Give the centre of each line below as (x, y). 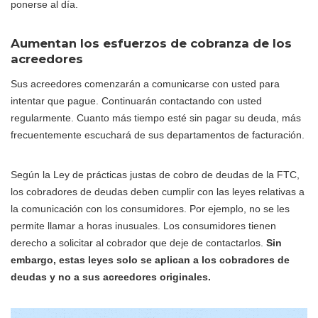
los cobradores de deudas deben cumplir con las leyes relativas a (158, 191)
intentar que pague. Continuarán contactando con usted (136, 100)
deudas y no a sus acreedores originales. (111, 276)
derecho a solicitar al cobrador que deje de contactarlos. (138, 242)
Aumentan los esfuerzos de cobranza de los (151, 43)
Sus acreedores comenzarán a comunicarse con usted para (145, 83)
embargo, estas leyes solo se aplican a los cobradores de (150, 259)
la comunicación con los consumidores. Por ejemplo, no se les (150, 208)
